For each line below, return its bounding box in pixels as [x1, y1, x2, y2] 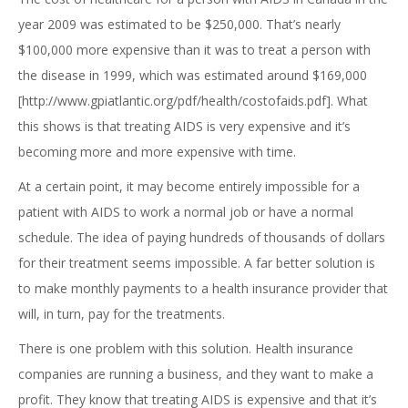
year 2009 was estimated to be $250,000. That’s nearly [18, 15, 341, 33]
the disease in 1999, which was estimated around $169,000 [18, 66, 367, 84]
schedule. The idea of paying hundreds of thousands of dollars [18, 229, 385, 246]
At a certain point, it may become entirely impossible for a [18, 178, 360, 195]
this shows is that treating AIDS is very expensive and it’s [18, 117, 351, 135]
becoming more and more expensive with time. [18, 143, 296, 160]
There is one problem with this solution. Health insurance [18, 340, 353, 357]
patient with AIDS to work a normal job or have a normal [18, 203, 353, 220]
